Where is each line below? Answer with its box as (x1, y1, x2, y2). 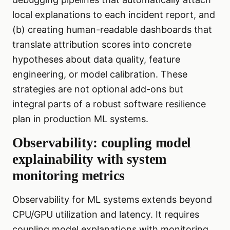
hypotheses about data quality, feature (12, 54, 180, 65)
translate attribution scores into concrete (12, 39, 191, 50)
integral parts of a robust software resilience (12, 99, 206, 110)
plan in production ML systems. (12, 113, 148, 125)
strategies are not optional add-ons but (12, 84, 183, 95)
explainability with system (12, 151, 166, 167)
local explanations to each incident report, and (12, 9, 215, 21)
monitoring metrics (12, 168, 125, 184)
